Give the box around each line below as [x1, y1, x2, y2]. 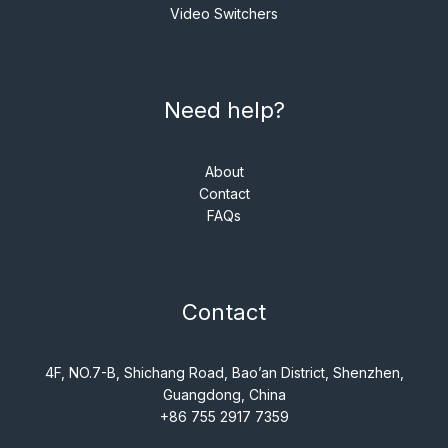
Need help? [163, 97, 285, 124]
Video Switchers [170, 5, 278, 23]
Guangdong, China [162, 385, 286, 403]
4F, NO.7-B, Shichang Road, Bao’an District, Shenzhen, [44, 363, 404, 381]
